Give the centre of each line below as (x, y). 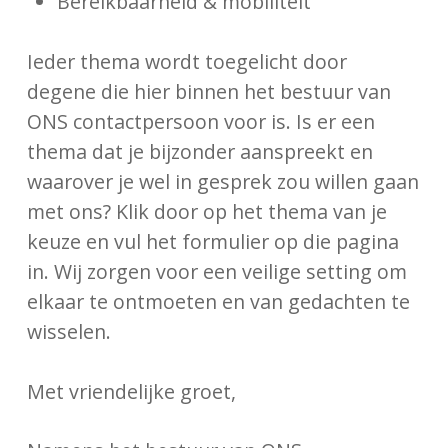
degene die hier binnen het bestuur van (209, 92)
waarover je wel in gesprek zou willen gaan (223, 182)
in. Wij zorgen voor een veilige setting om (217, 272)
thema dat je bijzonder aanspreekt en (200, 152)
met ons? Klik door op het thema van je (207, 212)
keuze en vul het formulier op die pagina (213, 242)
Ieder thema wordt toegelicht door (187, 62)
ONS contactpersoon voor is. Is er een (201, 122)
